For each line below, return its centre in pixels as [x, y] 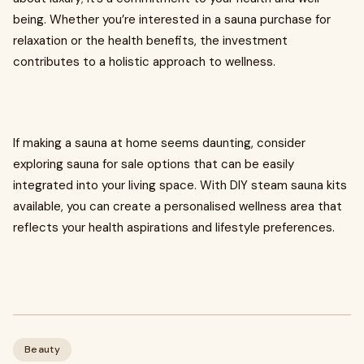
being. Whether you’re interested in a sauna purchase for [172, 19]
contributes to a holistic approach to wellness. [144, 62]
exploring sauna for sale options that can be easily [154, 164]
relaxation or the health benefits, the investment [150, 41]
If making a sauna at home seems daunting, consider [159, 143]
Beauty [42, 349]
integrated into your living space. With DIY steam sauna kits [180, 185]
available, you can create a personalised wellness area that [178, 206]
